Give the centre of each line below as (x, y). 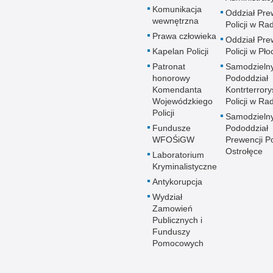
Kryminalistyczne (185, 166)
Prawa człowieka (184, 36)
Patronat (169, 66)
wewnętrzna (175, 21)
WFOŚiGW (173, 140)
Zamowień (172, 208)
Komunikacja (177, 9)
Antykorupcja (177, 182)
